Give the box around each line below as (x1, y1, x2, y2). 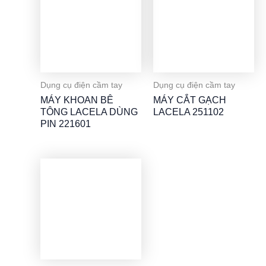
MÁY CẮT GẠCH (153, 94, 226, 105)
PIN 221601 (40, 118, 91, 129)
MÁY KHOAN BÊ (40, 94, 113, 105)
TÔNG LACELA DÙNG (40, 106, 138, 117)
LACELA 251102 (153, 106, 224, 117)
